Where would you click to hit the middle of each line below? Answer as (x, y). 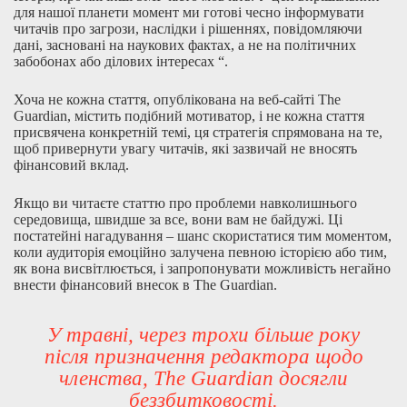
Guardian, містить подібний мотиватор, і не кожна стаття (189, 116)
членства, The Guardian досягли (203, 378)
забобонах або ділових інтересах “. (121, 61)
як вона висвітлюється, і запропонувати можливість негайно (202, 268)
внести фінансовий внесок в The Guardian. (145, 285)
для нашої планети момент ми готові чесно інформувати (189, 12)
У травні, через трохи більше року (203, 335)
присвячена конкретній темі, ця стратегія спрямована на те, (198, 132)
